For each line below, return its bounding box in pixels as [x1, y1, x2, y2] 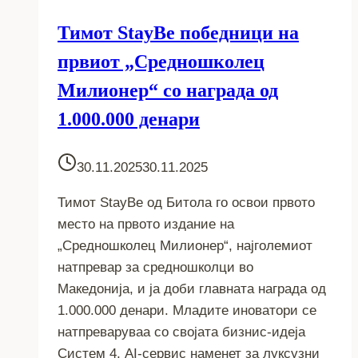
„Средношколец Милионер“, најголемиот [58, 237, 312, 253]
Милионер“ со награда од [58, 79, 278, 101]
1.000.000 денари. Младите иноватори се [58, 302, 316, 318]
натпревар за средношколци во [58, 259, 253, 275]
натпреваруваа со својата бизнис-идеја [58, 324, 305, 340]
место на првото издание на [58, 216, 234, 232]
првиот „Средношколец [58, 50, 265, 72]
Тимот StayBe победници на [58, 22, 299, 43]
